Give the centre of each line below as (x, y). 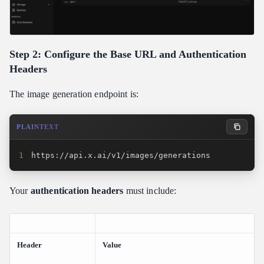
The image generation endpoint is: (74, 94)
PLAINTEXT (38, 126)
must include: (150, 190)
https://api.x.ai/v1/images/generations (121, 155)
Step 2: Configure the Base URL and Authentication (128, 54)
